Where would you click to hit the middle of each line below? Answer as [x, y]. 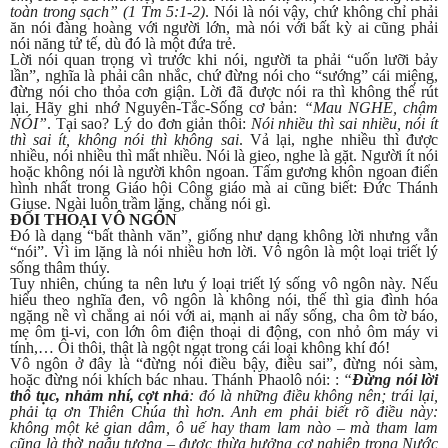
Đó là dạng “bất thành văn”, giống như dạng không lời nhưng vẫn [224, 236]
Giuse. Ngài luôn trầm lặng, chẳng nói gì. [140, 204]
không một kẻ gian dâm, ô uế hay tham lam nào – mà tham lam [224, 428]
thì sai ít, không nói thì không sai [124, 140]
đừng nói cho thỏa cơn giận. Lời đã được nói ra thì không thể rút [224, 92]
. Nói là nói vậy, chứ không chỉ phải [322, 12]
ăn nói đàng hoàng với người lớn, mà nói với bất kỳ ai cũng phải [224, 28]
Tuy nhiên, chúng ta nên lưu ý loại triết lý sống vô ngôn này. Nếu [224, 284]
